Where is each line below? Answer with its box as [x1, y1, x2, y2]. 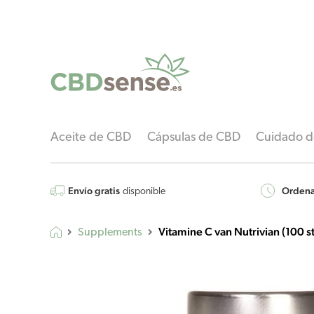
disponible [123, 186, 165, 198]
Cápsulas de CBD [146, 131, 240, 145]
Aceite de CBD [50, 131, 131, 145]
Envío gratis [68, 185, 120, 197]
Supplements [78, 227, 142, 239]
